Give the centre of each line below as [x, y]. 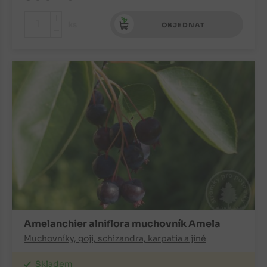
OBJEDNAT [184, 25]
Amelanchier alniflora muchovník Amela [122, 224]
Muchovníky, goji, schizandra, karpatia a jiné [115, 239]
